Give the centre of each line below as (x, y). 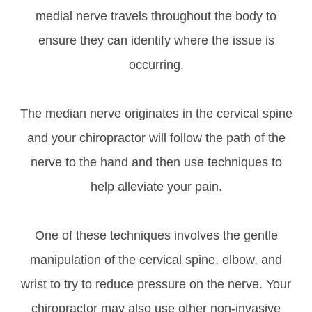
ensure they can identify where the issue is (156, 40)
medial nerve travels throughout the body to (156, 16)
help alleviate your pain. (156, 186)
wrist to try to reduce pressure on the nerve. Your (156, 284)
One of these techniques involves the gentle (156, 235)
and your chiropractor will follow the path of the (156, 138)
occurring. (156, 64)
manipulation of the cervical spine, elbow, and (156, 259)
